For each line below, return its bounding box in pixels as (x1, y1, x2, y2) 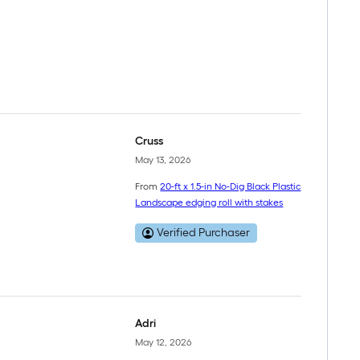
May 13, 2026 (135, 153, 191, 166)
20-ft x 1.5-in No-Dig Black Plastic (160, 181, 301, 192)
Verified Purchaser (157, 226, 251, 239)
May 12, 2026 (135, 336, 192, 348)
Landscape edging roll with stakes (135, 197, 284, 208)
